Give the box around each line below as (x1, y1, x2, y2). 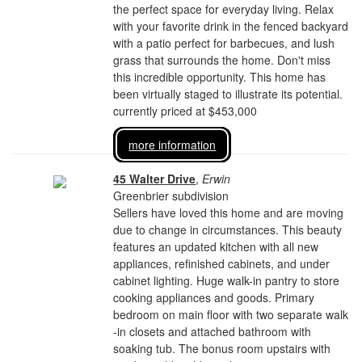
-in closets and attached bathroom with (113, 323, 312, 339)
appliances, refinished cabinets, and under (113, 255, 330, 271)
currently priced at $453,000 (113, 103, 258, 119)
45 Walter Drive (113, 170, 196, 187)
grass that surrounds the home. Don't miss (113, 52, 331, 68)
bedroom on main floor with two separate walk (113, 306, 349, 322)
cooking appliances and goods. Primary (113, 289, 315, 305)
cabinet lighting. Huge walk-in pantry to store (113, 272, 340, 288)
